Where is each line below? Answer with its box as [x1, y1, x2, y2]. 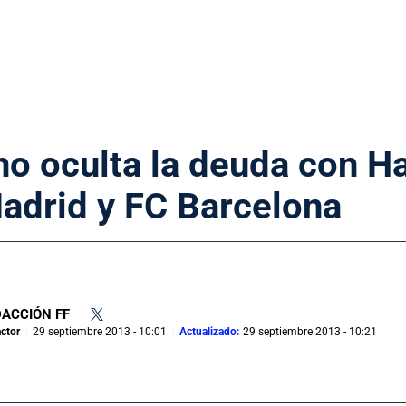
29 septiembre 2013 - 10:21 [243, 324, 377, 338]
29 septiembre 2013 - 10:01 [33, 324, 167, 338]
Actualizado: [179, 324, 239, 338]
